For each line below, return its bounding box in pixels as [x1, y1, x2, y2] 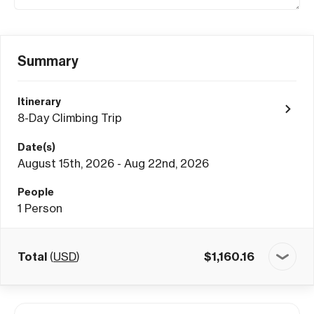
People [18, 186, 54, 198]
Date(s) [18, 141, 55, 153]
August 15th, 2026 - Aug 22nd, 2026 [18, 156, 209, 170]
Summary [18, 53, 78, 69]
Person [25, 201, 62, 215]
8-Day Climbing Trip [18, 111, 122, 125]
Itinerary [18, 95, 61, 108]
